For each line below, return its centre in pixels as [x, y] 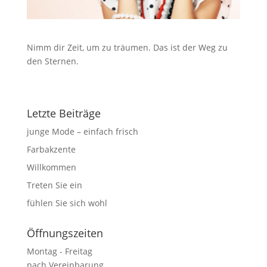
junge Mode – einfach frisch [82, 132]
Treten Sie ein [54, 185]
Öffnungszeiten [65, 233]
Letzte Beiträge [63, 114]
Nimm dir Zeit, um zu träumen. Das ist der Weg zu [127, 48]
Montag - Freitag [59, 252]
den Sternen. [52, 61]
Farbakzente [51, 150]
